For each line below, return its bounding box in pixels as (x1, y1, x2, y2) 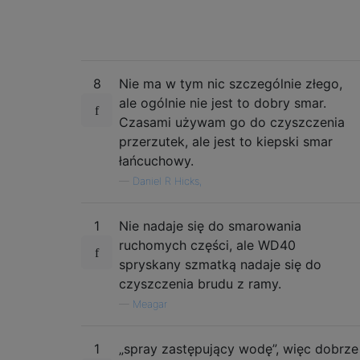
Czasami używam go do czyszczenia (119, 113, 345, 130)
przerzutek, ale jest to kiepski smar (119, 133, 333, 149)
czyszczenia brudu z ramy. (119, 275, 281, 292)
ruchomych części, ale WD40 (119, 236, 296, 253)
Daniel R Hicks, (133, 174, 202, 187)
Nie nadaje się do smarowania (119, 217, 301, 234)
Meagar (133, 297, 167, 310)
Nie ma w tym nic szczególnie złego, (119, 75, 342, 92)
